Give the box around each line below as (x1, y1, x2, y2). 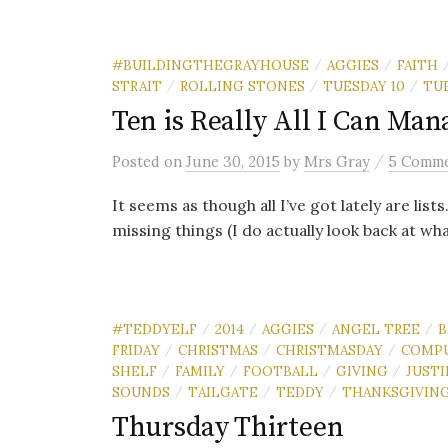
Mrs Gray (304, 152, 370, 171)
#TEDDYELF (112, 320, 197, 338)
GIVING (336, 362, 388, 380)
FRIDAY (112, 341, 160, 359)
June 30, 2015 (186, 152, 280, 171)
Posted (112, 152, 164, 171)
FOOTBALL (243, 362, 318, 380)
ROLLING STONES (180, 77, 305, 95)
